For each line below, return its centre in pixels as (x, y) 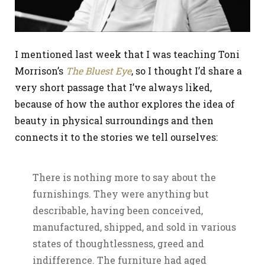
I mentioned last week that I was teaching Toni (127, 54)
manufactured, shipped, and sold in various (134, 227)
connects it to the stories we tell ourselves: (116, 137)
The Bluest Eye (98, 71)
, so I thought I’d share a (187, 71)
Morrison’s (40, 71)
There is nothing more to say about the (124, 177)
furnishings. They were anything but (121, 194)
